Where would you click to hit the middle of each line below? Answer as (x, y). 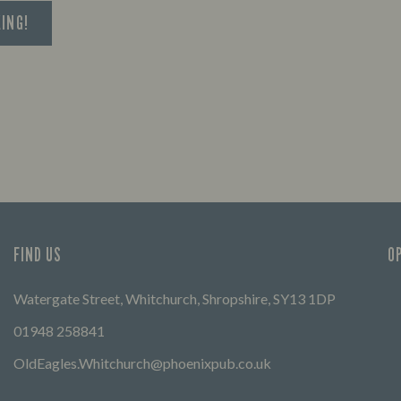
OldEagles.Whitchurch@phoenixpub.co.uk (142, 363)
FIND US (38, 255)
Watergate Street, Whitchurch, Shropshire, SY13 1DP (175, 299)
